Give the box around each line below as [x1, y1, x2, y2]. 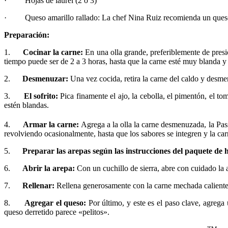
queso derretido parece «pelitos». [4, 208, 109, 217]
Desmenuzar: [22, 74, 68, 83]
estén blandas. [4, 100, 49, 109]
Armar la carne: [22, 120, 79, 129]
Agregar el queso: [24, 198, 87, 208]
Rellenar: [22, 181, 54, 190]
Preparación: [4, 30, 49, 39]
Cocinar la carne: [22, 47, 83, 56]
